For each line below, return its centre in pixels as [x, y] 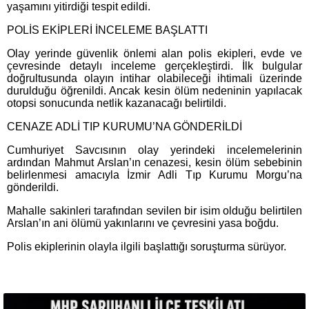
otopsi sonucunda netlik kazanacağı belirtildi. [117, 103]
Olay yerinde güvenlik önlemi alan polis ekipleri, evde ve [154, 53]
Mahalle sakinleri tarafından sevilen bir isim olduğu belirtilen [154, 210]
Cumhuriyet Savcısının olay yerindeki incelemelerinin [154, 150]
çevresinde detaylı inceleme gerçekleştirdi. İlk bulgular [154, 66]
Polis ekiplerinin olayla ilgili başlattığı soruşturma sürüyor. [147, 246]
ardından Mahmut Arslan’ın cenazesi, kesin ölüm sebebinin [154, 162]
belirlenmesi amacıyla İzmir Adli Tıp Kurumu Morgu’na [154, 175]
